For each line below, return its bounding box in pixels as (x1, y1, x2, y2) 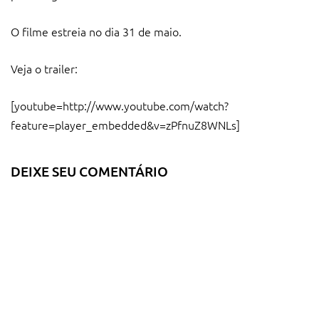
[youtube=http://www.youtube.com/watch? (11, 97, 229, 113)
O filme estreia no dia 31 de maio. (11, 23, 182, 39)
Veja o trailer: (11, 60, 78, 76)
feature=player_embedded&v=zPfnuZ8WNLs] (11, 116, 240, 132)
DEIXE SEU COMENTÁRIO (11, 162, 168, 180)
